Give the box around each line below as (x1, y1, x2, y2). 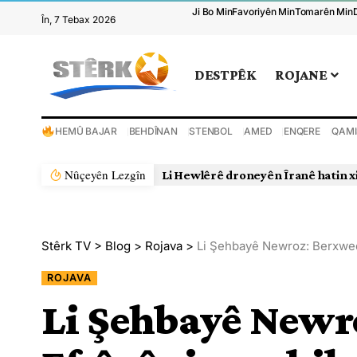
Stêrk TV (41, 237, 91, 253)
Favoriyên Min (232, 6, 295, 18)
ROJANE (275, 67, 328, 84)
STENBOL (189, 124, 233, 137)
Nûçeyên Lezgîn (65, 166, 147, 182)
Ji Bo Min (192, 6, 233, 18)
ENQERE (284, 124, 320, 137)
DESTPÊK (194, 67, 257, 84)
